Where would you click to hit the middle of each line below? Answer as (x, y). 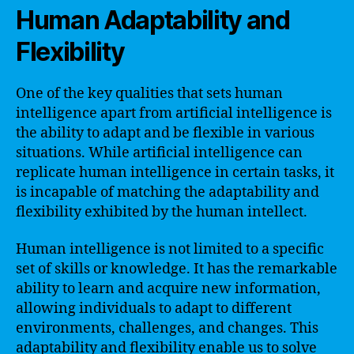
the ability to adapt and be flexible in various (165, 133)
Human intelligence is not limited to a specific (170, 249)
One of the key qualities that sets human (149, 93)
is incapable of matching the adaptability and (168, 192)
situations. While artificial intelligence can (159, 153)
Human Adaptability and (153, 20)
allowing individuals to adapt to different (154, 309)
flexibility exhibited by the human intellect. (162, 212)
